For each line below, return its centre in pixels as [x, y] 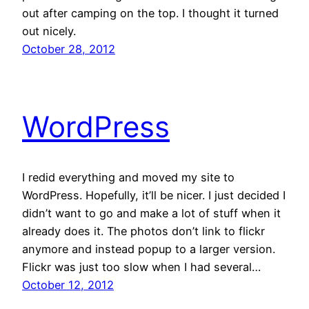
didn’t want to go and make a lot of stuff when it [151, 213]
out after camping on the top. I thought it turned [150, 13]
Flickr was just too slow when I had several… [141, 267]
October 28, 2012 [69, 49]
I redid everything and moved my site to [128, 177]
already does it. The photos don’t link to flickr [143, 231]
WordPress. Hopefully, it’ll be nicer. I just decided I [154, 195]
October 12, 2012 [68, 285]
